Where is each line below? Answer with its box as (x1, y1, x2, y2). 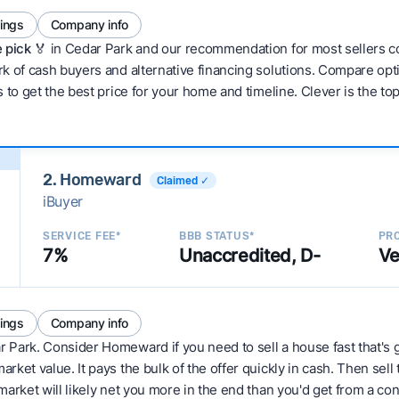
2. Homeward (42, 170, 142, 190)
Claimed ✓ (157, 174, 210, 187)
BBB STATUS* (178, 230, 256, 242)
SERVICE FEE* (42, 230, 121, 242)
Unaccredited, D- (178, 245, 321, 266)
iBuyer (42, 192, 84, 210)
